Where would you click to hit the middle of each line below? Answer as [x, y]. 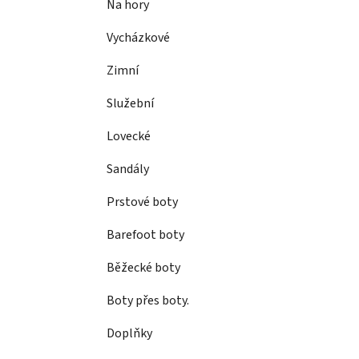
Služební [130, 104]
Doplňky [129, 334]
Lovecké [129, 137]
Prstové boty [142, 202]
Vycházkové [138, 38]
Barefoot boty [145, 235]
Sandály [128, 169]
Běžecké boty [143, 268]
